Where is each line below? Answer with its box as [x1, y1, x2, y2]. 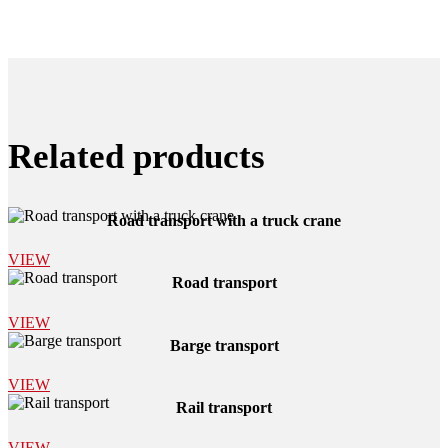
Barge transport [169, 336, 279, 354]
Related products [8, 137, 265, 177]
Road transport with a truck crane [107, 211, 341, 229]
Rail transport [176, 399, 272, 417]
